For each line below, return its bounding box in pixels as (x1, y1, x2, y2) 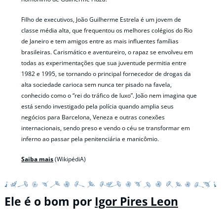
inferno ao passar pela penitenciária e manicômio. (21, 134, 159, 143)
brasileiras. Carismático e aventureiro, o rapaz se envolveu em (21, 47, 193, 56)
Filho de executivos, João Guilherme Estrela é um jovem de (21, 15, 182, 24)
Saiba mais (21, 154, 54, 163)
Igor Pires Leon (95, 193, 178, 209)
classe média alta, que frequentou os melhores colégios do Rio (21, 26, 193, 35)
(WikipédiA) (53, 154, 86, 163)
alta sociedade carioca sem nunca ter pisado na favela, (21, 80, 172, 89)
